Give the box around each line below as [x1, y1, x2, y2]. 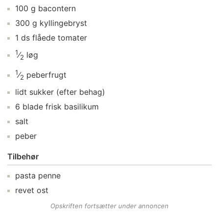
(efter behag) [54, 87, 105, 97]
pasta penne [15, 171, 61, 181]
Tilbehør [7, 152, 39, 162]
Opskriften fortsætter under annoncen [50, 202, 169, 210]
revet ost [15, 185, 48, 196]
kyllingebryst [40, 18, 87, 28]
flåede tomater [32, 33, 87, 43]
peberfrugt [26, 69, 66, 80]
